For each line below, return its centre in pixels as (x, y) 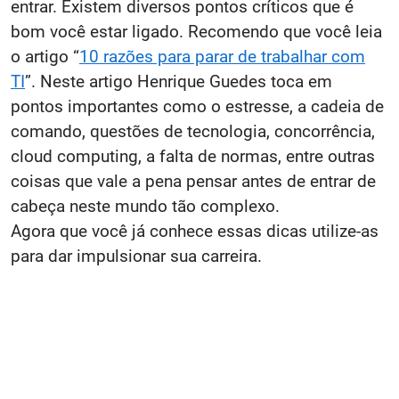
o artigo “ (45, 57)
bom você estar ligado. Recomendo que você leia (196, 32)
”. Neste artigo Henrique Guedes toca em (179, 81)
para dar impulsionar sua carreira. (136, 256)
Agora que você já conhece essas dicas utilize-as (195, 231)
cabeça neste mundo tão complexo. (145, 206)
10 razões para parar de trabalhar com (222, 57)
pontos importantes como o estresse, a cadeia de (197, 106)
